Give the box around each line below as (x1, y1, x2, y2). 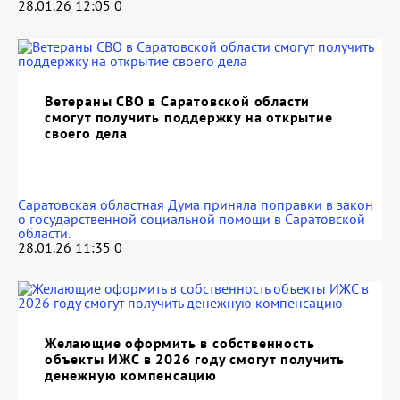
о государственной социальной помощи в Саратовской (18, 210, 365, 228)
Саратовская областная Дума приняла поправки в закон (18, 196, 373, 213)
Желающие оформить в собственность (45, 334, 315, 352)
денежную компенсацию (45, 366, 218, 384)
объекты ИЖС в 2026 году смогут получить (45, 350, 346, 368)
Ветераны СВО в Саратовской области (45, 92, 311, 110)
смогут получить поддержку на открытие (45, 108, 333, 126)
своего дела (45, 124, 128, 142)
